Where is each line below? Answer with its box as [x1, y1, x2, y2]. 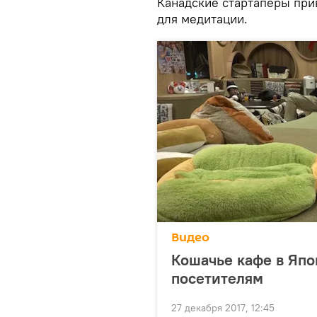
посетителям [171, 268, 263, 288]
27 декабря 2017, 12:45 [171, 301, 275, 314]
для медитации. [157, 11, 251, 27]
